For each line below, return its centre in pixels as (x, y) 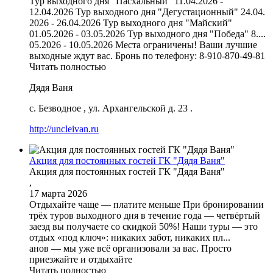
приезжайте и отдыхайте (81, 259)
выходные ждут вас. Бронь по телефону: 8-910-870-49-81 (147, 55)
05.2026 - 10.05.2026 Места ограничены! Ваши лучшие (143, 44)
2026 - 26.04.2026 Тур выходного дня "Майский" (131, 23)
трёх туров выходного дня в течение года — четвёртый (145, 215)
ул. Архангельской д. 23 (138, 108)
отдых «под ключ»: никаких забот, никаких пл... (130, 237)
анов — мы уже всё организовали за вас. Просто (130, 248)
